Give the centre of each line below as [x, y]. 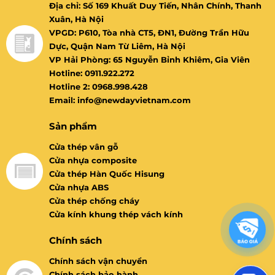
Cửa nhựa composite [93, 161]
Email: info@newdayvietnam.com [120, 100]
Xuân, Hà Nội [76, 19]
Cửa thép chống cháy [94, 201]
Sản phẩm [73, 126]
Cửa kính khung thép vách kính [116, 215]
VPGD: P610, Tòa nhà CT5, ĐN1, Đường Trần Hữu [149, 33]
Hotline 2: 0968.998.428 [99, 87]
